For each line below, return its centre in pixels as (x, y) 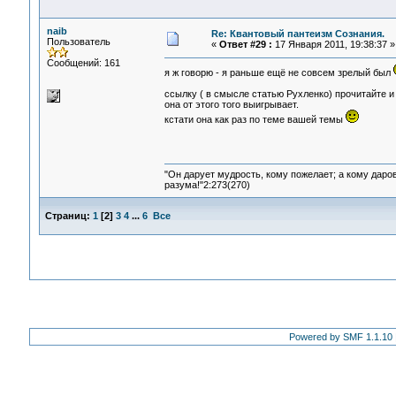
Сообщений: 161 (83, 63)
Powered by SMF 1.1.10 (341, 337)
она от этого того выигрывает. (231, 105)
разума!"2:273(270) (207, 185)
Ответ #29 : (245, 44)
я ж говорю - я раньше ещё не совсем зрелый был (278, 73)
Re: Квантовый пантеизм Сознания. (297, 34)
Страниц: (67, 216)
